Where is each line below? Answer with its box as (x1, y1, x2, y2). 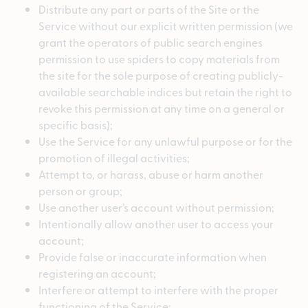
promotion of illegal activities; (38, 150, 190, 166)
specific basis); (38, 117, 113, 133)
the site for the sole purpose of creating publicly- (38, 67, 283, 83)
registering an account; (38, 265, 156, 281)
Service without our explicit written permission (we (38, 18, 293, 34)
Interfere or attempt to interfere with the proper (38, 282, 278, 298)
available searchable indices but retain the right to (38, 84, 292, 100)
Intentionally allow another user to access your (38, 216, 274, 232)
